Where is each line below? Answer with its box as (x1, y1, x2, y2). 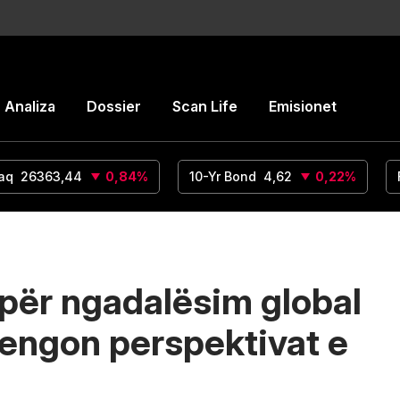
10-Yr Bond (189, 169, 256, 184)
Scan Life (172, 97, 237, 115)
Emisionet (269, 97, 337, 115)
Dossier (87, 97, 141, 115)
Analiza (4, 97, 55, 115)
